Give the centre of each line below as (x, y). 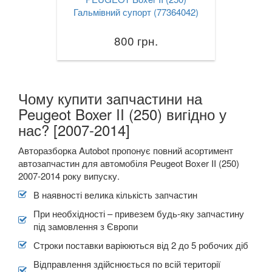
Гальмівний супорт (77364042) (136, 12)
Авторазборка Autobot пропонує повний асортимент (126, 150)
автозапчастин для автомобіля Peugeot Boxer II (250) (129, 163)
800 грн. (136, 40)
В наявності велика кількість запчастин (115, 194)
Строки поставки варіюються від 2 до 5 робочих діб (141, 245)
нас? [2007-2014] (74, 129)
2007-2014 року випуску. (69, 175)
